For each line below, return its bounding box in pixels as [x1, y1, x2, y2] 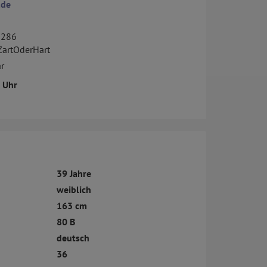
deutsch [56, 232, 89, 244]
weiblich [56, 184, 91, 196]
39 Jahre [56, 167, 91, 180]
